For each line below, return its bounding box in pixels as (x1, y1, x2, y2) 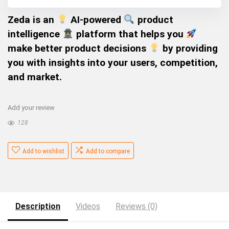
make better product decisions (8, 42, 149, 55)
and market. (8, 71, 62, 83)
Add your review (8, 104, 55, 112)
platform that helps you (73, 28, 186, 40)
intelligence (8, 28, 62, 40)
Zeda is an (8, 14, 57, 26)
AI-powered (67, 14, 124, 26)
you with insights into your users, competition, (8, 57, 218, 69)
